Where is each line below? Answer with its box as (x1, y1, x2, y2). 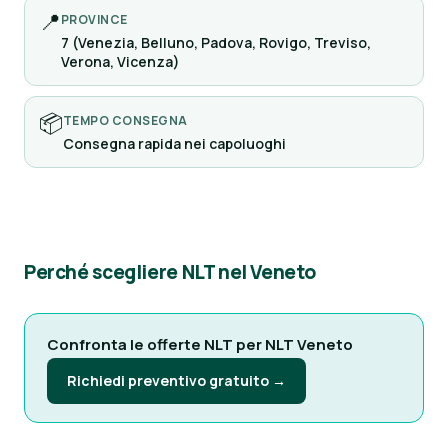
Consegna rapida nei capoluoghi (63, 134, 286, 153)
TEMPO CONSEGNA (63, 112, 188, 129)
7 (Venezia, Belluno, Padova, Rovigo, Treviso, (61, 33, 371, 52)
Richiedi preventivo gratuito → (67, 371, 286, 390)
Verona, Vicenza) (61, 52, 180, 71)
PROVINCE (61, 11, 128, 28)
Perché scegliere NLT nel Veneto (24, 259, 316, 285)
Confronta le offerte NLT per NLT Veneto (47, 334, 353, 355)
